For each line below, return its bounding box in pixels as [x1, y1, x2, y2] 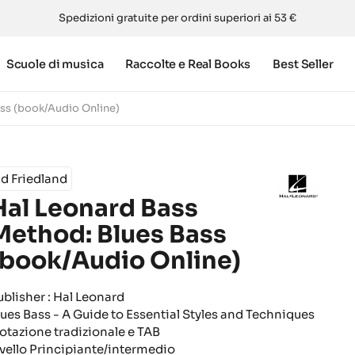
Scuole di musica [6, 56, 104, 71]
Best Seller [273, 56, 334, 71]
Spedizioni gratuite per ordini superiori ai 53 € [59, 11, 296, 25]
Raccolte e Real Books [125, 56, 251, 71]
